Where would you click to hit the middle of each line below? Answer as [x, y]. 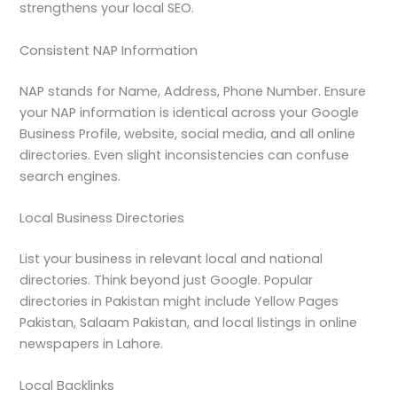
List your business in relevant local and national [171, 258]
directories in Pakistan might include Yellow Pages [179, 301]
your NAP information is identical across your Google [190, 112]
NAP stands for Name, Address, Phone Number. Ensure [193, 91]
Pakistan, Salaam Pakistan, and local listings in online [189, 322]
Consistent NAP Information [109, 50]
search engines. [70, 176]
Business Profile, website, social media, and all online [188, 133]
